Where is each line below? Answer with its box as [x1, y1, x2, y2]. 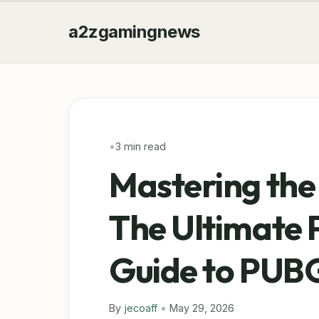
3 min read [115, 140, 166, 152]
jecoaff [124, 302, 157, 314]
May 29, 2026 [169, 302, 234, 314]
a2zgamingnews [68, 21, 200, 42]
